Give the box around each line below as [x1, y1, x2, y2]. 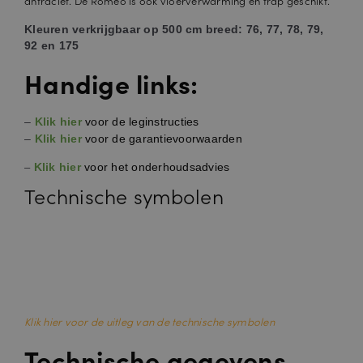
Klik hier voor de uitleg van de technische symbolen [24, 313, 275, 329]
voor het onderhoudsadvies [80, 160, 230, 173]
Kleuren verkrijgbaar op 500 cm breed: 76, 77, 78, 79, [24, 22, 324, 36]
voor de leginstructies [81, 114, 199, 128]
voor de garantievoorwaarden [81, 131, 242, 145]
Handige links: [24, 64, 199, 101]
